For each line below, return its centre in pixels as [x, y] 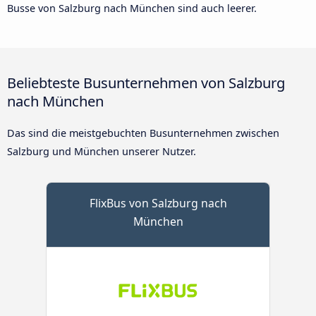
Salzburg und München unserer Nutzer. [102, 152]
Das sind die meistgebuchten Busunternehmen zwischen [143, 133]
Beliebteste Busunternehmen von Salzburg [146, 83]
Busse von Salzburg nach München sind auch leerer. [132, 8]
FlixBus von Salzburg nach [158, 203]
